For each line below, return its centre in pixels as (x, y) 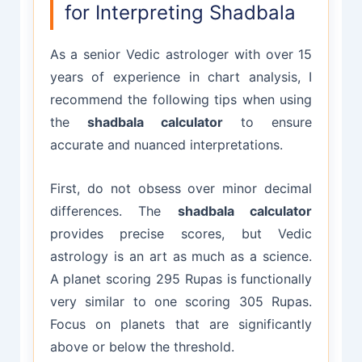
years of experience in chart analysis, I (181, 77)
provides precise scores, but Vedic (181, 233)
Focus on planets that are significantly (181, 324)
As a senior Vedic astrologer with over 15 (181, 55)
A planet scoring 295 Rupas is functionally (181, 278)
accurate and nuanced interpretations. (166, 145)
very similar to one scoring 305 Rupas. (181, 301)
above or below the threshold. (142, 346)
